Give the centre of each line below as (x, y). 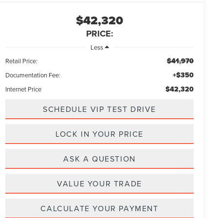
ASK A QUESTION (100, 158)
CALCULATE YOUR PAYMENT (100, 208)
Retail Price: (22, 61)
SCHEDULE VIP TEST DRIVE (100, 109)
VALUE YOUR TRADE (100, 183)
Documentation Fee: (33, 75)
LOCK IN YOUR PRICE (100, 134)
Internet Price (24, 89)
